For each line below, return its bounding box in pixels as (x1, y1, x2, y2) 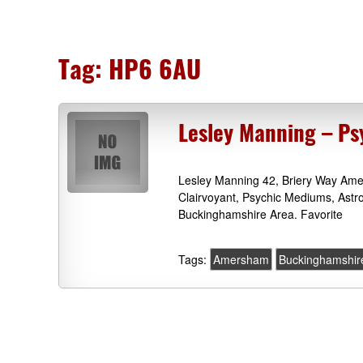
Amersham (213, 251, 270, 268)
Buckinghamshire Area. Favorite (178, 206, 344, 223)
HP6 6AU (109, 49, 201, 87)
